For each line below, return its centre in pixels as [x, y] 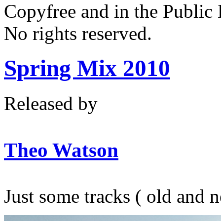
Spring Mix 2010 [87, 68]
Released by [56, 103]
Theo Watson [61, 150]
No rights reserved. [78, 34]
